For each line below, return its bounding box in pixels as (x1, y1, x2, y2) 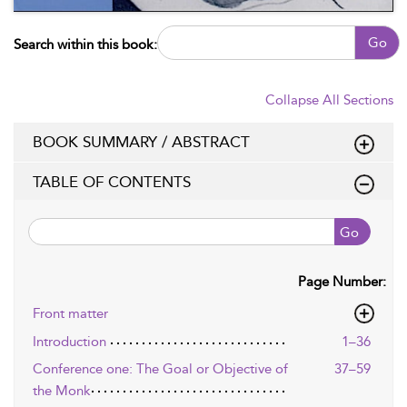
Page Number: (298, 273, 386, 290)
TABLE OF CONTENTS (33, 172, 191, 191)
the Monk (33, 382, 91, 399)
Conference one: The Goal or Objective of (33, 360, 288, 377)
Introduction (33, 333, 106, 350)
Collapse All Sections (265, 91, 393, 108)
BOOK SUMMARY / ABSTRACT (33, 132, 250, 151)
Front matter (33, 304, 108, 322)
